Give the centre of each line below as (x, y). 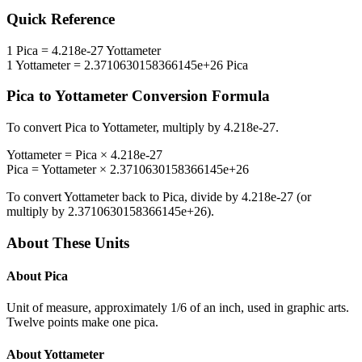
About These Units (68, 242)
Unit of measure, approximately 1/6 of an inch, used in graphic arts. (178, 308)
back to (141, 197)
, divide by (213, 197)
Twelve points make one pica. (82, 322)
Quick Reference (61, 19)
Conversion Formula (199, 96)
